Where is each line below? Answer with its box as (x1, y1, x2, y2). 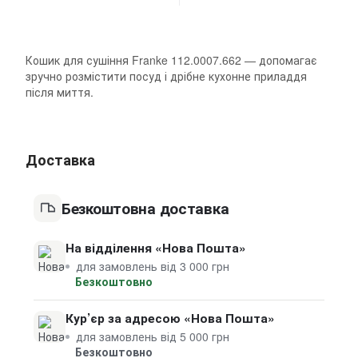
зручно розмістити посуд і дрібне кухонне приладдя (26, 68, 307, 84)
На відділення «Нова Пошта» (66, 239, 246, 257)
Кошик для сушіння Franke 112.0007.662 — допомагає (26, 52, 316, 68)
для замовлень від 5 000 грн (76, 328, 229, 344)
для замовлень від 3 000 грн (76, 258, 229, 274)
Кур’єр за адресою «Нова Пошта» (66, 309, 275, 327)
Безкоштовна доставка (62, 197, 229, 219)
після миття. (26, 84, 93, 100)
